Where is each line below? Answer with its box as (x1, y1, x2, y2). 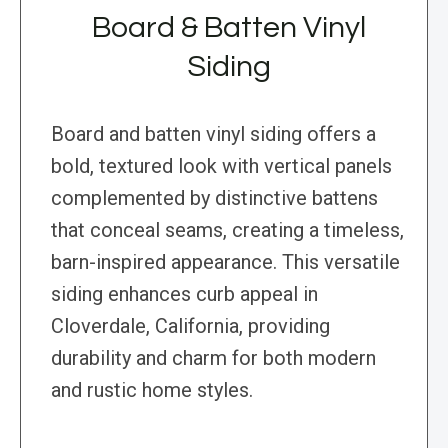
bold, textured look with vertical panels (51, 154, 392, 179)
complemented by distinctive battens (51, 186, 378, 211)
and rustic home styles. (51, 378, 253, 403)
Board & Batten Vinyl (92, 12, 366, 44)
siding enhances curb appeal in (51, 282, 318, 307)
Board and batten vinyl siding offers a (51, 122, 376, 147)
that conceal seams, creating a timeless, (51, 218, 404, 243)
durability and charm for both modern (51, 346, 376, 371)
